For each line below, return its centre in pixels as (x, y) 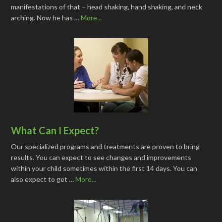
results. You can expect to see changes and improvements (101, 157)
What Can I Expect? (55, 130)
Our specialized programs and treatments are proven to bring (106, 146)
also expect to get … (43, 179)
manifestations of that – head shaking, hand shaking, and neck (107, 7)
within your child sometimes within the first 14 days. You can (104, 168)
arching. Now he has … (46, 18)
